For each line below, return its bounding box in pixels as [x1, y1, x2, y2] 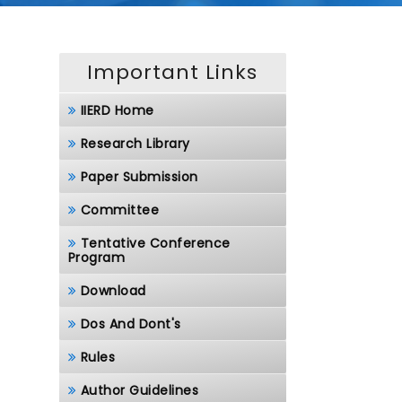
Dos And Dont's [80, 315, 181, 333]
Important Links [87, 58, 258, 86]
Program [67, 249, 125, 267]
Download [80, 282, 146, 300]
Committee [80, 201, 159, 219]
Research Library [80, 135, 190, 153]
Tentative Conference [80, 234, 231, 252]
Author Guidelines [80, 381, 198, 399]
